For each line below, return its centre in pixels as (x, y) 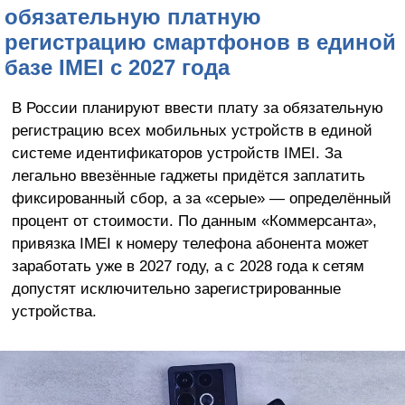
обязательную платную (133, 17)
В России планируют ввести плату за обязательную (197, 108)
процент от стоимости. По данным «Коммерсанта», (194, 221)
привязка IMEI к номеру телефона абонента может (190, 244)
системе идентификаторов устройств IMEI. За (176, 153)
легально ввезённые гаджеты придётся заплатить (188, 176)
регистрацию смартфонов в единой (200, 42)
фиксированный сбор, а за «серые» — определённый (201, 198)
